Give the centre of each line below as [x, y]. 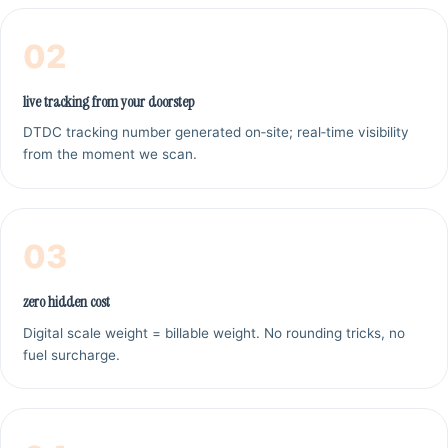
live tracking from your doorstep [109, 102]
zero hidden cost [67, 302]
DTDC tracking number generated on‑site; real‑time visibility [216, 132]
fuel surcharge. [72, 354]
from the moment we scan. [110, 154]
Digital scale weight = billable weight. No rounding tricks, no [214, 332]
